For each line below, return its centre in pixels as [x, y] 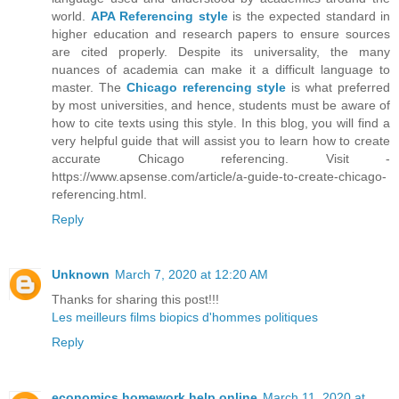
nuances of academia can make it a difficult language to [221, 70]
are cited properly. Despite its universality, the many [221, 52]
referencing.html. [99, 195]
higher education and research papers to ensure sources [221, 34]
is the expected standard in [309, 16]
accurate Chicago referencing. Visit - [221, 159]
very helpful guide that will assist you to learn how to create [221, 141]
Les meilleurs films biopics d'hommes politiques [185, 317]
